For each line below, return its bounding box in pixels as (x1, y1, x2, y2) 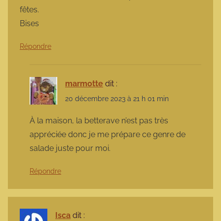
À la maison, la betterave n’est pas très (30, 116, 168, 126)
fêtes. (20, 4, 39, 14)
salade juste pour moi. (30, 144, 110, 153)
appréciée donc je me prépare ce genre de (30, 130, 185, 140)
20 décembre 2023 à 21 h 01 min (65, 95, 169, 103)
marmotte (65, 78, 103, 88)
